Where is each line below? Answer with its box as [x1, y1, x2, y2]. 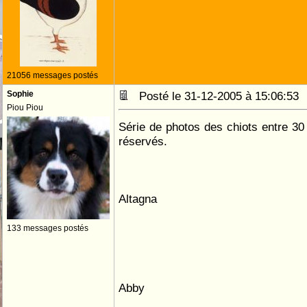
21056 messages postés [7, 71, 98, 80]
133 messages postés [7, 223, 88, 233]
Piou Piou [7, 103, 43, 112]
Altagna [119, 192, 157, 206]
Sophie [7, 89, 34, 99]
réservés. [119, 134, 167, 148]
